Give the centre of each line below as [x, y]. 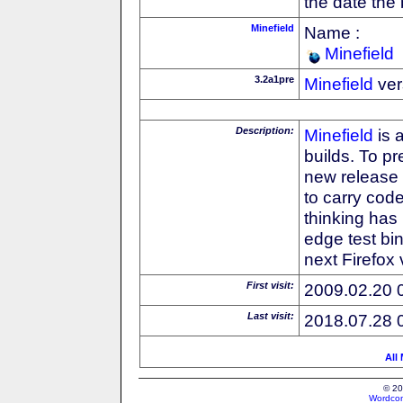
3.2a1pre [274, 79]
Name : [332, 32]
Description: [265, 130]
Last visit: [271, 315]
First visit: [270, 285]
